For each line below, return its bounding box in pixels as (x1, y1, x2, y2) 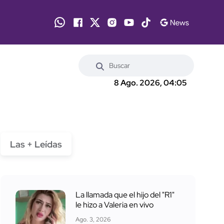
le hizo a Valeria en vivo (75, 199, 153, 210)
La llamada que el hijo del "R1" (75, 189, 174, 200)
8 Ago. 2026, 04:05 (114, 77, 187, 88)
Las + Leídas (10, 138, 62, 150)
